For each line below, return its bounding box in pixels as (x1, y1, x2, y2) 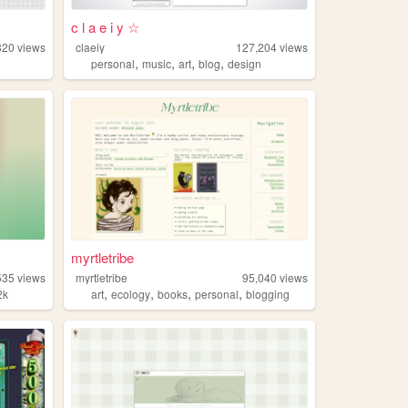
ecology (111, 285, 151, 301)
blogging (246, 285, 291, 301)
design (228, 55, 262, 71)
